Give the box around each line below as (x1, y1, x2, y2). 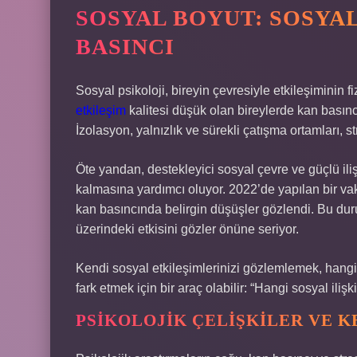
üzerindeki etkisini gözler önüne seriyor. (76, 222, 299, 236)
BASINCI (76, 34, 175, 59)
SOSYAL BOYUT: (76, 6, 269, 30)
